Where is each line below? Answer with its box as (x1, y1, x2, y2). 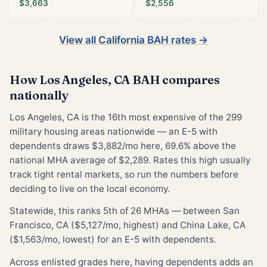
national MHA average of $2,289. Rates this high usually (10, 154, 250, 166)
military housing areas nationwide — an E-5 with (10, 125, 218, 137)
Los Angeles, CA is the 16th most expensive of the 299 (10, 111, 242, 123)
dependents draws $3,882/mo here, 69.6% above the (10, 139, 236, 151)
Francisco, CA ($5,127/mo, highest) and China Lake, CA (10, 219, 246, 231)
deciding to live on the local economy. (10, 182, 170, 194)
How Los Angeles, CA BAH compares (10, 72, 220, 87)
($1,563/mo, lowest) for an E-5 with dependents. (10, 234, 216, 246)
